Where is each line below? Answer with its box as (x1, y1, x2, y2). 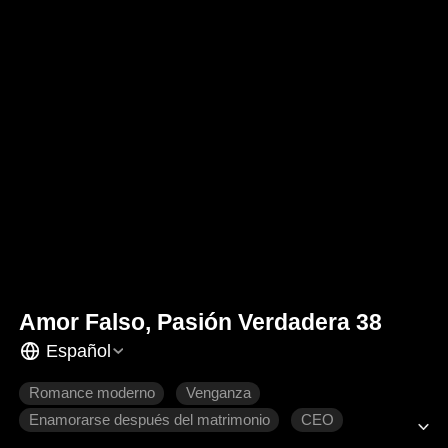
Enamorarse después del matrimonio (28, 412, 270, 429)
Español (45, 340, 111, 361)
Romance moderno (28, 385, 155, 402)
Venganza (185, 385, 251, 402)
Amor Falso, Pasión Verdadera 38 (19, 309, 383, 336)
